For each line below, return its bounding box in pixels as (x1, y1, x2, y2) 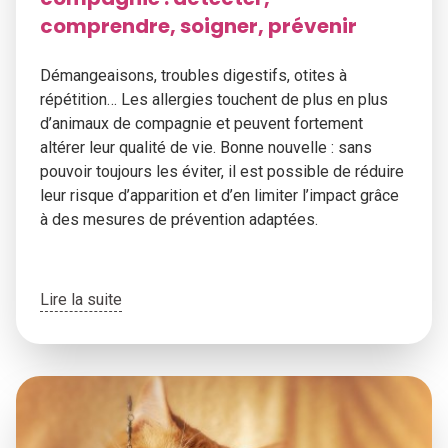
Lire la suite (40, 290, 122, 309)
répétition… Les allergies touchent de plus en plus (40, 90, 388, 109)
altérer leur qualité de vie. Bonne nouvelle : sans (40, 138, 372, 157)
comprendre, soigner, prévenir (40, 12, 357, 40)
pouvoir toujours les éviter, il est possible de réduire (40, 162, 404, 181)
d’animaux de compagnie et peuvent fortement (40, 114, 363, 133)
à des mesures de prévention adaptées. (40, 210, 318, 229)
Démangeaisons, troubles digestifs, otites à (40, 66, 347, 85)
